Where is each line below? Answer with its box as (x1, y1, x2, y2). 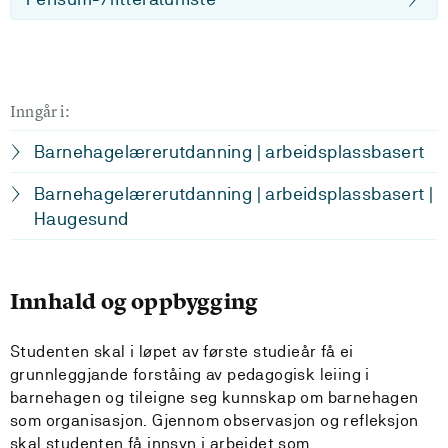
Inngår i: (10, 100, 70, 122)
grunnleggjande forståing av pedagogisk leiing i (10, 365, 370, 384)
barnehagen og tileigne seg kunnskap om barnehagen (10, 388, 419, 407)
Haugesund (34, 208, 129, 229)
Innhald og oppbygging (10, 287, 259, 316)
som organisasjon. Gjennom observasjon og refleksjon (10, 411, 419, 430)
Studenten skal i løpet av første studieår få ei (10, 342, 354, 361)
